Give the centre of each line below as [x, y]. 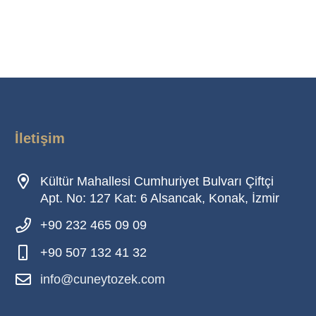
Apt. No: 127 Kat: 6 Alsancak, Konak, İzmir [160, 198]
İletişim [40, 138]
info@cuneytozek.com [103, 279]
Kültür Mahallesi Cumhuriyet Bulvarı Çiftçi [157, 181]
